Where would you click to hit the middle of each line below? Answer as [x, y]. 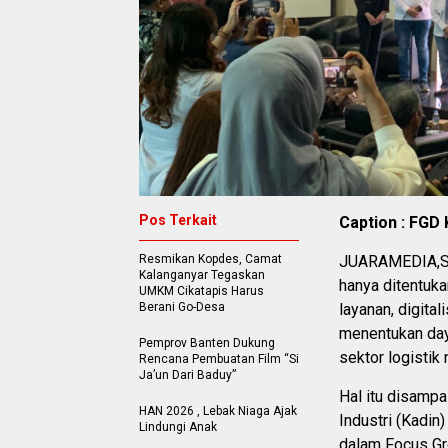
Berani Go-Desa [182, 306]
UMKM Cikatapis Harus [201, 290]
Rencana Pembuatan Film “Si [219, 358]
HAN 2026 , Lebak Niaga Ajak [218, 410]
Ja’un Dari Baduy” [187, 374]
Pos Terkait [178, 219]
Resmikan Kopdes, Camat [210, 258]
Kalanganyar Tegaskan [202, 274]
